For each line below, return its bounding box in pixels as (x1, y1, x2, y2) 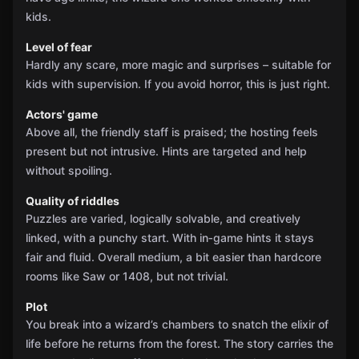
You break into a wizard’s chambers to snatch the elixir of (26, 317, 329, 331)
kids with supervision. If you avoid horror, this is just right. (26, 77, 330, 91)
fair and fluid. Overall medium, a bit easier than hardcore (26, 250, 321, 264)
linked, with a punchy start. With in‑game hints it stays (26, 231, 314, 244)
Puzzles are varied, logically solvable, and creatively (26, 212, 301, 225)
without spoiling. (26, 163, 112, 177)
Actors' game (26, 107, 98, 121)
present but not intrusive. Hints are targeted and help (26, 144, 307, 158)
